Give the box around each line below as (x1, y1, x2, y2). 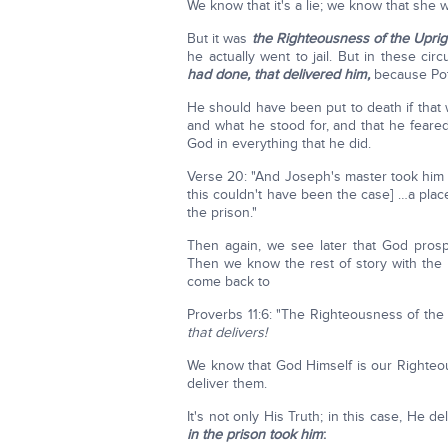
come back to (187, 273, 270, 290)
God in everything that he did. (187, 135, 371, 152)
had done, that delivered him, (187, 66, 370, 83)
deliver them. (187, 375, 267, 392)
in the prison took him (187, 426, 323, 443)
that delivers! (187, 324, 267, 341)
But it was (187, 30, 252, 47)
